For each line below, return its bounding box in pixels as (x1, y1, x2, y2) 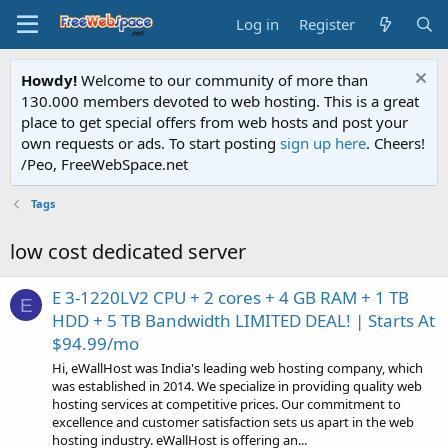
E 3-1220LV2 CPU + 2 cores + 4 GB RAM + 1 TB (52, 286, 409, 310)
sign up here (280, 133, 366, 153)
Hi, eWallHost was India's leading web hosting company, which (52, 358, 423, 377)
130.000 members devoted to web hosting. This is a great (21, 91, 419, 111)
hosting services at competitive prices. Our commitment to (52, 394, 401, 413)
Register (299, 14, 356, 34)
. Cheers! (366, 133, 425, 153)
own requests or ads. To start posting (21, 133, 280, 153)
